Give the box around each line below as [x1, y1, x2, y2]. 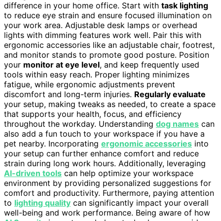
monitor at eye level [23, 59, 100, 70]
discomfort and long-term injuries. [4, 89, 134, 99]
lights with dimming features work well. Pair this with [4, 30, 201, 40]
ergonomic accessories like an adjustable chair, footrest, [4, 39, 215, 50]
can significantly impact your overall [71, 197, 209, 208]
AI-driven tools [4, 168, 62, 178]
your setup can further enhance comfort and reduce [4, 148, 199, 158]
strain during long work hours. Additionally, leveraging [4, 158, 206, 168]
